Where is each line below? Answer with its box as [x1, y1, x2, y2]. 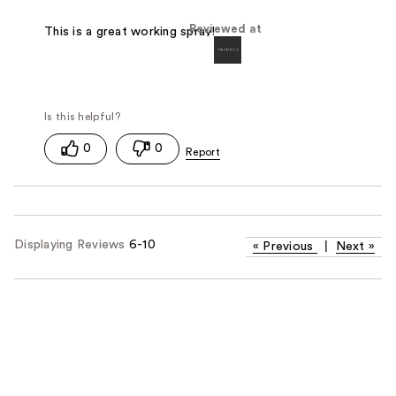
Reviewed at [188, 24, 263, 35]
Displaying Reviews [14, 239, 129, 252]
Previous [263, 240, 314, 254]
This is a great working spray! [44, 25, 216, 38]
